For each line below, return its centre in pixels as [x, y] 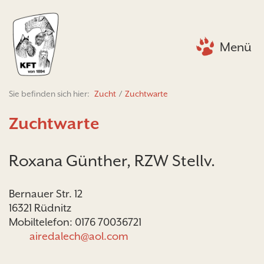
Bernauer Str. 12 [46, 193]
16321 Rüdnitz [40, 207]
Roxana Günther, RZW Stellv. [112, 160]
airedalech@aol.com [79, 236]
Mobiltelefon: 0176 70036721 [75, 222]
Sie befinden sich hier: [50, 93]
